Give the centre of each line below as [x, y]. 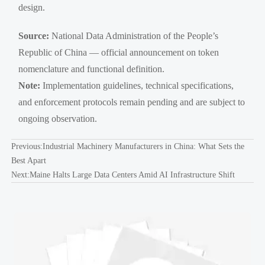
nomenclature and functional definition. [92, 69]
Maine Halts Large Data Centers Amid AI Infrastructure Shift [132, 174]
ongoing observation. [58, 118]
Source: [34, 35]
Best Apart [28, 160]
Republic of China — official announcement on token [119, 52]
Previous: [27, 146]
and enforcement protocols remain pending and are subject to [132, 102]
